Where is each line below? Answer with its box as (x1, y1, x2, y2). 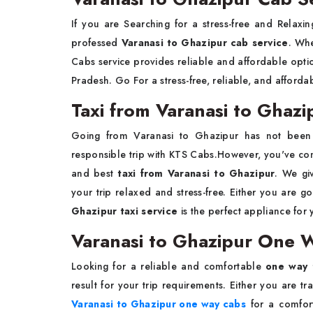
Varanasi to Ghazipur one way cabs (71, 297, 246, 311)
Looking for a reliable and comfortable (71, 259, 266, 273)
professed (71, 36, 122, 50)
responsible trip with (71, 147, 166, 161)
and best (71, 166, 118, 180)
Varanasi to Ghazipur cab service (121, 36, 289, 50)
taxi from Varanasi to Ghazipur (117, 166, 275, 180)
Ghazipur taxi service (71, 204, 178, 218)
